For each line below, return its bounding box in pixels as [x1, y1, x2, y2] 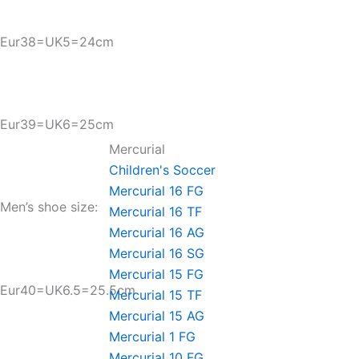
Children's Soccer [109, 162, 216, 178]
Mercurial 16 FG [109, 183, 204, 199]
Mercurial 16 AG [109, 224, 204, 240]
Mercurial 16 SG [109, 245, 204, 261]
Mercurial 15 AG [109, 308, 204, 324]
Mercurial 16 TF [109, 204, 202, 220]
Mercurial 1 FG [109, 329, 196, 345]
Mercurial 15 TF [109, 287, 202, 303]
